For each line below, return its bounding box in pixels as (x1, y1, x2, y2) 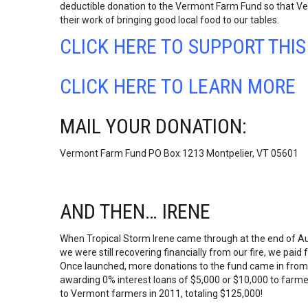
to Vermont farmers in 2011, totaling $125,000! (60, 288, 263, 299)
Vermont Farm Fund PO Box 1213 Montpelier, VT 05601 (60, 148, 298, 159)
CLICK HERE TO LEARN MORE (60, 74, 296, 98)
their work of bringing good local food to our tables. (60, 14, 279, 25)
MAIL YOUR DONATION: (60, 114, 247, 138)
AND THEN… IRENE (60, 199, 210, 223)
